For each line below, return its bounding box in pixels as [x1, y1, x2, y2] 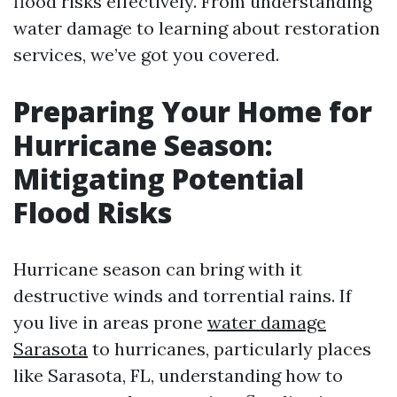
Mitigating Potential [13, 160, 304, 198]
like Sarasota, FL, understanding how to [13, 364, 343, 386]
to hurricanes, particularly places [88, 338, 371, 360]
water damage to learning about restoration [13, 17, 380, 39]
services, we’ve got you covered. [13, 43, 279, 66]
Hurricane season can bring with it [13, 258, 302, 280]
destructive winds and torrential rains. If [13, 284, 352, 307]
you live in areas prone [13, 311, 207, 333]
